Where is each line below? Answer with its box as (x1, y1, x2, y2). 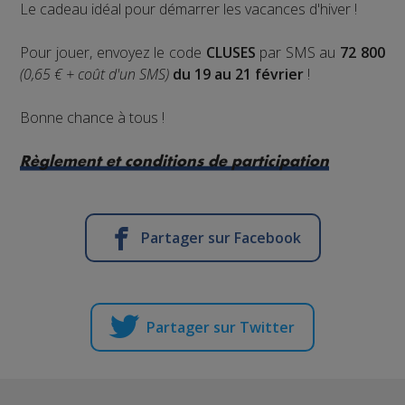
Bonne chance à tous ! (20, 107, 165, 127)
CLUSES (205, 42, 256, 62)
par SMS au (255, 42, 340, 62)
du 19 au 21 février (173, 63, 305, 84)
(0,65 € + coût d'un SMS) (20, 63, 170, 84)
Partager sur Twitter (146, 316, 295, 337)
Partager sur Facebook (140, 227, 301, 248)
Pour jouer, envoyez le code (20, 42, 206, 62)
